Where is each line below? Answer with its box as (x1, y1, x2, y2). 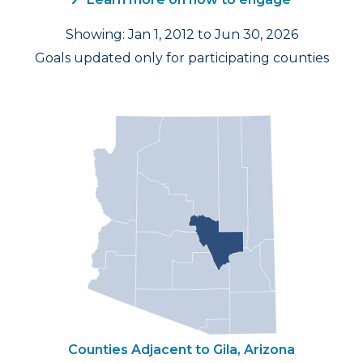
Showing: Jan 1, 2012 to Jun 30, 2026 (65, 27, 298, 42)
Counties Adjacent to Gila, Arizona (68, 342, 295, 357)
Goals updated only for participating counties (34, 50, 329, 66)
